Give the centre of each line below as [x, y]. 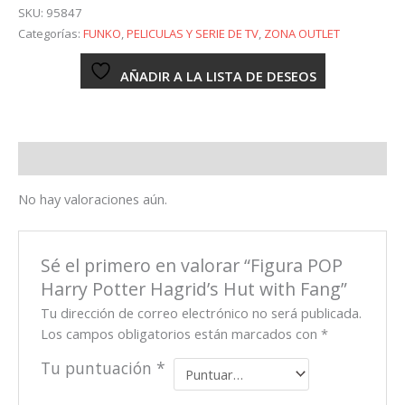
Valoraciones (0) [69, 159]
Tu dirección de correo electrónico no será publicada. [202, 312]
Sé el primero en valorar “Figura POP [192, 265]
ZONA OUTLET [302, 33]
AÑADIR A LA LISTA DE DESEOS [218, 76]
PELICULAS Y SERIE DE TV [193, 33]
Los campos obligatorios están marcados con [181, 333]
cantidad [43, 127]
